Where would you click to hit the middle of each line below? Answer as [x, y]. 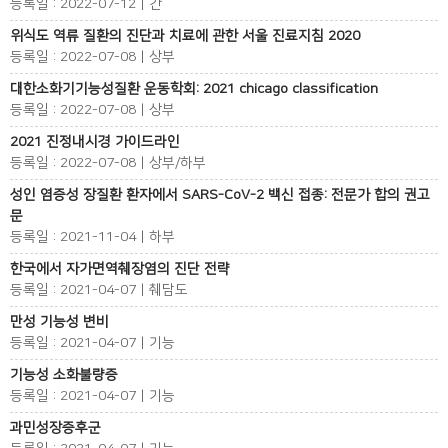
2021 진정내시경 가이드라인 [95, 142]
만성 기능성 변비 [59, 322]
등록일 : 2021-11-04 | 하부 [92, 237]
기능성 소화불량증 [64, 375]
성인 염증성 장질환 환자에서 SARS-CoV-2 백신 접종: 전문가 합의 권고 [220, 195]
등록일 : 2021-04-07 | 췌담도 [99, 290]
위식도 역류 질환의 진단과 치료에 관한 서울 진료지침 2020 [185, 36]
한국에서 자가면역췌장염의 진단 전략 [120, 269]
